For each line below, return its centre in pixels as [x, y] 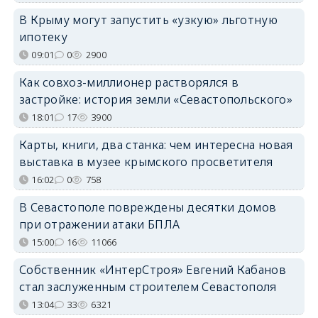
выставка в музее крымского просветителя [146, 161]
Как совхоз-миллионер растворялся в [129, 82]
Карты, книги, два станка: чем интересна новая [156, 144]
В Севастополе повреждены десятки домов [148, 207]
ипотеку [43, 37]
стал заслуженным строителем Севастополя [148, 286]
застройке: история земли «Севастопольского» [155, 99]
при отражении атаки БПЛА [99, 224]
